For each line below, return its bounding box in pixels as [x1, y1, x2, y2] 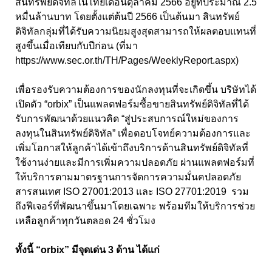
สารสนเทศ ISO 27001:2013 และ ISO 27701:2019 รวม [15, 186, 249, 197]
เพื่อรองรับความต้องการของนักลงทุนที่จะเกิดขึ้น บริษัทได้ [15, 84, 256, 95]
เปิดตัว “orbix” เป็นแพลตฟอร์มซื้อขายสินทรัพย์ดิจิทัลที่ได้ [15, 99, 249, 110]
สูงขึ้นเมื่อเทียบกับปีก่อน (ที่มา [15, 41, 138, 52]
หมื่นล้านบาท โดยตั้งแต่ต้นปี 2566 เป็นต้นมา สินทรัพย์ [15, 12, 240, 22]
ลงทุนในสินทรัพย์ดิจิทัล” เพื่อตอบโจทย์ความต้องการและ [15, 128, 251, 139]
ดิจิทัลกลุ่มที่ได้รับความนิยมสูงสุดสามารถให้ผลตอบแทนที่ [15, 26, 256, 37]
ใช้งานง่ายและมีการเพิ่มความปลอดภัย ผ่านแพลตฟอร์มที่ [15, 157, 254, 168]
